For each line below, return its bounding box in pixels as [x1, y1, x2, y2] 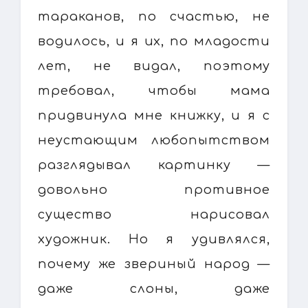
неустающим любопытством [38, 133, 270, 147]
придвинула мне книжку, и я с [38, 108, 270, 122]
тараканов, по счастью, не [38, 9, 270, 23]
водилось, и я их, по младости [38, 34, 270, 48]
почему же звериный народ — [38, 256, 270, 271]
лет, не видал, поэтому [38, 58, 270, 73]
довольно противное [38, 182, 270, 197]
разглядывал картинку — [38, 157, 270, 172]
